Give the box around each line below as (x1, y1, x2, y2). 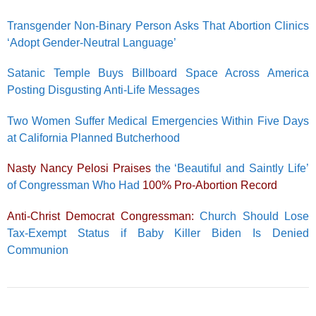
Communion (7, 243, 68, 256)
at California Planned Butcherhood (7, 131, 180, 144)
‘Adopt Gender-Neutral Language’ (7, 36, 176, 49)
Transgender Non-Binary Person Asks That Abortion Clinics (7, 19, 309, 32)
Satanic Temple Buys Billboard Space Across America (7, 67, 309, 79)
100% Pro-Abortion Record (142, 179, 277, 191)
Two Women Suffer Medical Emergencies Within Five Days (7, 114, 309, 127)
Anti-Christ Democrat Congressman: (7, 209, 194, 222)
